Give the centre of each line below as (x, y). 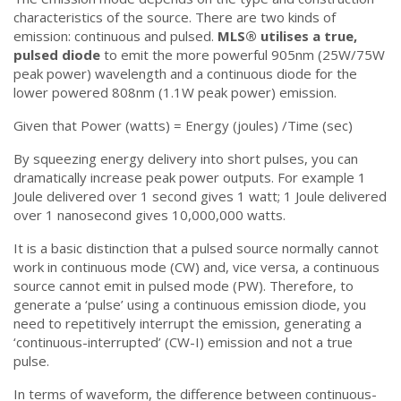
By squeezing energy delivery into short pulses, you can (186, 158)
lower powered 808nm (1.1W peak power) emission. (175, 92)
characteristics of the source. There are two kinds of (175, 17)
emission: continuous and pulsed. (115, 36)
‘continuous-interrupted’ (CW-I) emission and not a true (183, 342)
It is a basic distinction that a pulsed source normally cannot (196, 248)
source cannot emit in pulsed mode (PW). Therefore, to (183, 286)
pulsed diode (57, 55)
